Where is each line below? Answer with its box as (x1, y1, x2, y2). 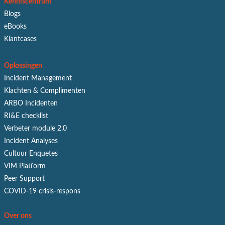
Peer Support (4, 175, 45, 182)
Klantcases (4, 35, 37, 43)
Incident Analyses (4, 137, 58, 145)
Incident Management (4, 74, 72, 82)
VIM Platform (4, 162, 46, 170)
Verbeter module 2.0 (4, 125, 67, 132)
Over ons (4, 212, 32, 219)
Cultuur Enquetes (4, 150, 58, 157)
